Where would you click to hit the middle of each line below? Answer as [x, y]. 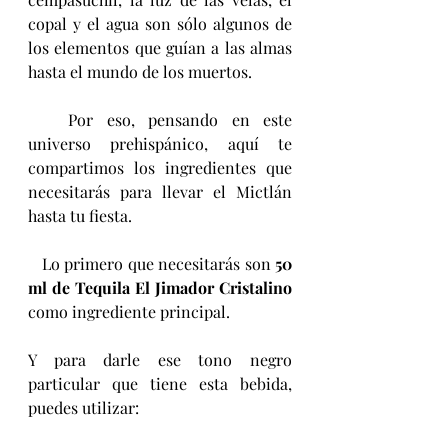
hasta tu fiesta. [80, 216]
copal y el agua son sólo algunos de [160, 24]
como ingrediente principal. [129, 312]
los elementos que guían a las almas [160, 48]
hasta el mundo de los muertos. [140, 72]
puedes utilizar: [83, 408]
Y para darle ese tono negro [160, 360]
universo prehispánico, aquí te [160, 144]
